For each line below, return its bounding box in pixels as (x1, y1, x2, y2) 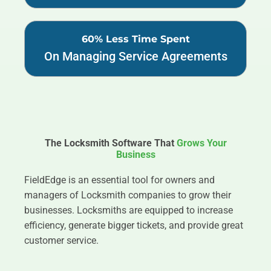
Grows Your (176, 137, 227, 149)
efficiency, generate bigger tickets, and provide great (24, 220, 243, 231)
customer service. (24, 235, 99, 246)
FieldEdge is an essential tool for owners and (24, 174, 215, 186)
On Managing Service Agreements (44, 49, 227, 64)
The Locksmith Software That (44, 137, 177, 149)
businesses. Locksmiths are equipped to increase (24, 204, 233, 216)
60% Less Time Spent (81, 33, 190, 45)
